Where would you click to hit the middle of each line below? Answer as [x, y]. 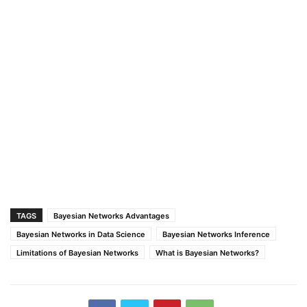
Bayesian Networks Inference [216, 234]
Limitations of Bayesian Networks [77, 253]
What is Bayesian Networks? [207, 253]
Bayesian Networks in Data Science [81, 234]
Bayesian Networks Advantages [111, 216]
